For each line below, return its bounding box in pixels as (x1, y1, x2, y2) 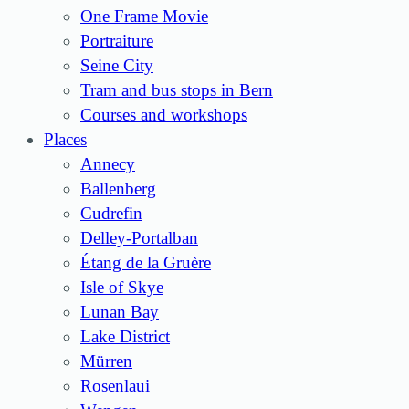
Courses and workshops (80, 105, 247, 125)
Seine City (80, 56, 153, 76)
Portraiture (80, 31, 153, 51)
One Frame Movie (80, 6, 208, 26)
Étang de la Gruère (80, 253, 211, 273)
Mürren (80, 351, 132, 372)
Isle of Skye (80, 278, 163, 298)
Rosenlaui (80, 376, 150, 396)
